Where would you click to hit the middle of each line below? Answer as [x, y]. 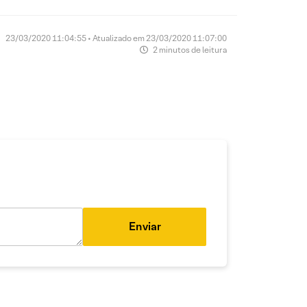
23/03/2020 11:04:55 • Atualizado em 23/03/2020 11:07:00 [116, 38]
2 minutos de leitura [189, 50]
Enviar [145, 227]
